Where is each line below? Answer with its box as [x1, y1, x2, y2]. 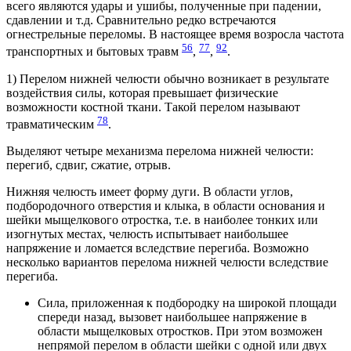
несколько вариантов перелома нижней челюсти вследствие [6, 255, 328, 270]
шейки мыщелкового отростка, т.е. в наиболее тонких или [6, 213, 318, 227]
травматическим [6, 118, 97, 132]
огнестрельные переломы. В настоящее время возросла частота [6, 27, 344, 42]
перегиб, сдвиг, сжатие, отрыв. [6, 158, 171, 172]
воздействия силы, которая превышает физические [6, 85, 278, 100]
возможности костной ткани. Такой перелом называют [6, 100, 300, 114]
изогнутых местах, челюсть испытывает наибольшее [6, 227, 288, 241]
